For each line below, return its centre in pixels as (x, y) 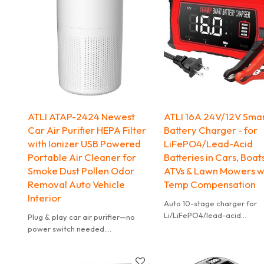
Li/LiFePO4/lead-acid (203, 215)
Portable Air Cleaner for (82, 157)
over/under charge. (198, 250)
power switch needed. (67, 228)
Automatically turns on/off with (82, 240)
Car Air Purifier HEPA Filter (87, 130)
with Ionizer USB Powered (84, 143)
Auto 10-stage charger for (211, 203)
